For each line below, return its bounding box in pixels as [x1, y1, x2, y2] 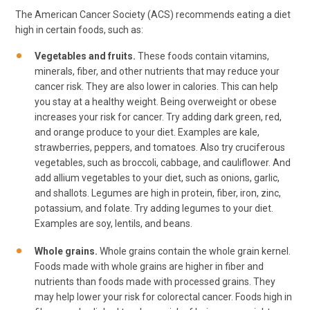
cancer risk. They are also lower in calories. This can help [35, 81, 278, 92]
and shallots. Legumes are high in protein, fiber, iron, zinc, [35, 188, 281, 199]
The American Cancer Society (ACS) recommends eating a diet [15, 9, 291, 20]
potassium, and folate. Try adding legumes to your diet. [35, 203, 273, 214]
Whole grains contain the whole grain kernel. [98, 245, 291, 257]
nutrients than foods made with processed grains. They [35, 275, 275, 287]
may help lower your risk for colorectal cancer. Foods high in [35, 291, 292, 302]
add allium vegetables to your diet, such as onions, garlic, [35, 172, 280, 183]
